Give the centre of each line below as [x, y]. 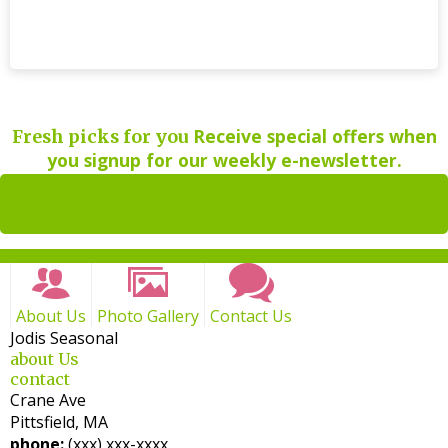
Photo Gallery [148, 315]
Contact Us [251, 315]
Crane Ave [48, 399]
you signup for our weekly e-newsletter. [224, 159]
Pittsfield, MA [59, 421]
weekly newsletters [224, 213]
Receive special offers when [314, 135]
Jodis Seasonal [64, 337]
